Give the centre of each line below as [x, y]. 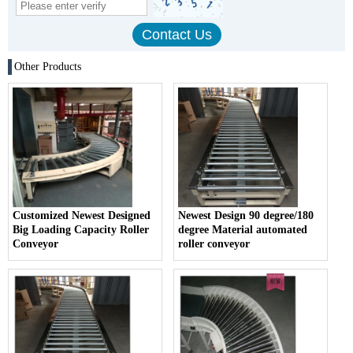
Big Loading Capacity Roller [81, 230]
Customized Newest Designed [82, 216]
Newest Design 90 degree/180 [246, 216]
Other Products [48, 67]
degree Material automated [243, 230]
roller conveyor [214, 244]
